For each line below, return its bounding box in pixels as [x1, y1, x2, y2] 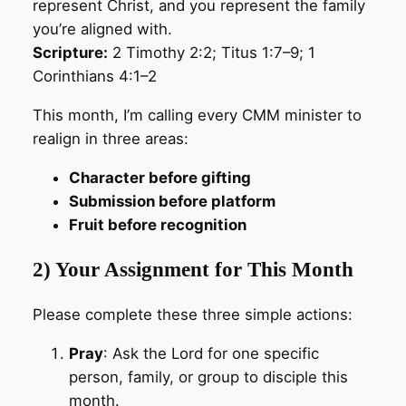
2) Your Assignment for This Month [32, 256, 353, 281]
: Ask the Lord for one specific [102, 343, 319, 362]
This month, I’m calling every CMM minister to [32, 105, 362, 124]
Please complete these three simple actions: [32, 305, 353, 324]
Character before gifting [68, 168, 251, 187]
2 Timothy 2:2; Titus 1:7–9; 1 [107, 43, 315, 63]
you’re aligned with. [32, 20, 172, 39]
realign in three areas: [32, 129, 188, 148]
